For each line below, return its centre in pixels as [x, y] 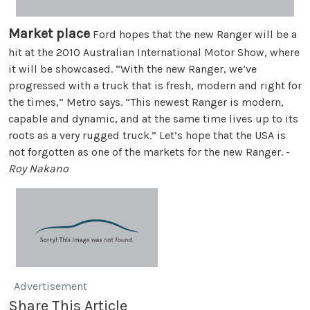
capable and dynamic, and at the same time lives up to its [153, 119]
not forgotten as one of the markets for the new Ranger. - [149, 152]
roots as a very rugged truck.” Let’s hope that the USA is [147, 136]
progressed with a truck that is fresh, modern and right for [155, 86]
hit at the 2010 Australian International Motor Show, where [154, 53]
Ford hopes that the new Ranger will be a [193, 35]
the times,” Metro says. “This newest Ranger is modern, [146, 102]
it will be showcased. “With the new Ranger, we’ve [133, 69]
